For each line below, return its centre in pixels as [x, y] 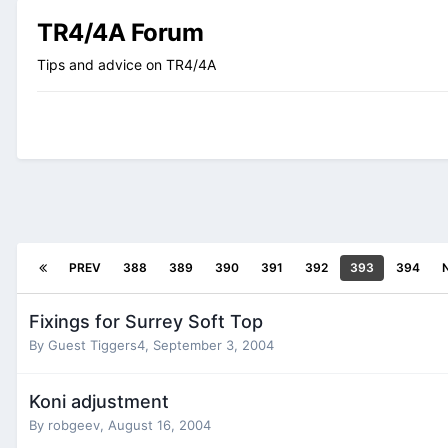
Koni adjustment [99, 401]
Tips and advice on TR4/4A [126, 64]
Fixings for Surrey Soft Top [146, 321]
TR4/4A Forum [120, 32]
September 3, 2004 [213, 344]
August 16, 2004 [159, 424]
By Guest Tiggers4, [91, 344]
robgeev [74, 424]
